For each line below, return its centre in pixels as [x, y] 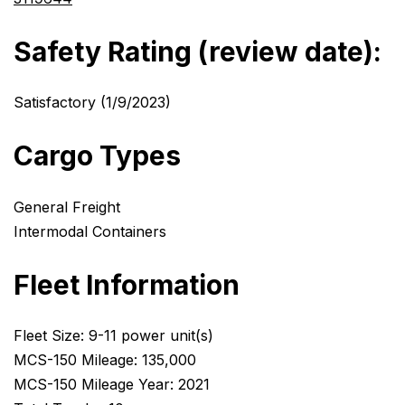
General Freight [67, 207]
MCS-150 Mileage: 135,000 [105, 360]
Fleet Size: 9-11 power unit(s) [113, 336]
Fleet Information [127, 284]
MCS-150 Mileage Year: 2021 [112, 385]
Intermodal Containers [90, 231]
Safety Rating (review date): [198, 51]
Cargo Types [97, 156]
